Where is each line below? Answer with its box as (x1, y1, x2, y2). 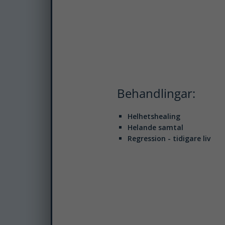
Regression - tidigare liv (127, 134, 210, 143)
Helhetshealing (127, 111, 180, 121)
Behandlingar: (117, 85, 195, 101)
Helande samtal (127, 123, 183, 132)
